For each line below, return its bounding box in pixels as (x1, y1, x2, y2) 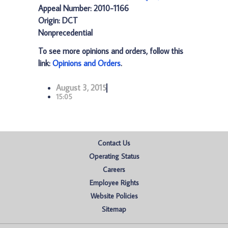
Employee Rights (89, 178, 139, 187)
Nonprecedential (38, 27, 93, 38)
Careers (103, 165, 125, 174)
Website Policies (90, 191, 138, 201)
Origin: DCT (38, 15, 78, 25)
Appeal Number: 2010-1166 (38, 3, 129, 13)
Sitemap (102, 205, 126, 214)
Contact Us (98, 138, 130, 148)
